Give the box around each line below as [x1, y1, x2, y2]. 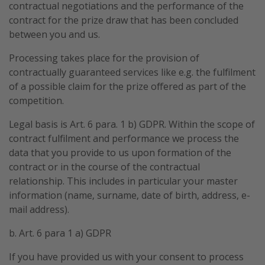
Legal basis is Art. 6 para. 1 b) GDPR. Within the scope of [9, 117, 255, 131]
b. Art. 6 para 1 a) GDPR [9, 226, 111, 240]
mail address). [9, 202, 69, 216]
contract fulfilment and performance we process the [9, 131, 239, 145]
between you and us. [9, 27, 100, 41]
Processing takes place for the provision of [9, 51, 199, 64]
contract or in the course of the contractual [9, 160, 200, 173]
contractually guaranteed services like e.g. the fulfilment [9, 65, 256, 79]
